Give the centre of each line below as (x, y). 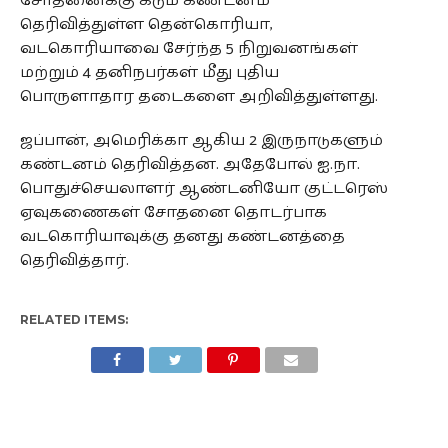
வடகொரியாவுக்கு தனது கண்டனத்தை (182, 236)
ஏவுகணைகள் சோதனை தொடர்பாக (173, 212)
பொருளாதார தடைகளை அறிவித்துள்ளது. (198, 96)
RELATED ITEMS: (73, 319)
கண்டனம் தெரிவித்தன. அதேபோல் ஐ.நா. (189, 164)
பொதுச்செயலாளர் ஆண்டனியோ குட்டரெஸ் (203, 188)
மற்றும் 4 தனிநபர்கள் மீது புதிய (149, 72)
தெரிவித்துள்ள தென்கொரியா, (146, 24)
